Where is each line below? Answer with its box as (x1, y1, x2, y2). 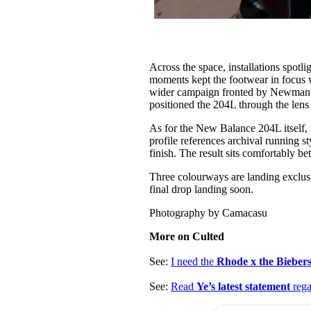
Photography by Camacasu (149, 207, 268, 219)
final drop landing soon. (149, 183, 254, 196)
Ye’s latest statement (196, 280, 291, 293)
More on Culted (149, 230, 225, 243)
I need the (171, 255, 217, 268)
